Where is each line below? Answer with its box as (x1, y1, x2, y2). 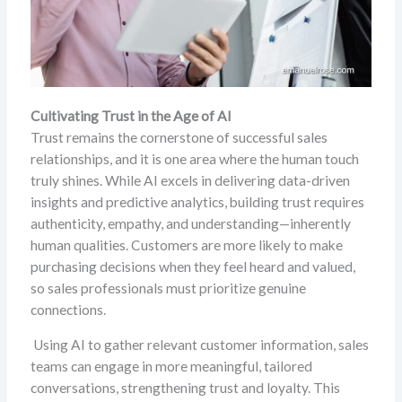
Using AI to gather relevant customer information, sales (30, 336, 369, 354)
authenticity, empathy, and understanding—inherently (30, 214, 351, 232)
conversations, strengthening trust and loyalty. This (30, 380, 340, 397)
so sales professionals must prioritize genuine (30, 279, 306, 296)
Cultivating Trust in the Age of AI (30, 107, 232, 124)
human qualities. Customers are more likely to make (30, 236, 343, 253)
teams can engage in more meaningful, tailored (30, 358, 312, 375)
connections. (30, 301, 106, 318)
